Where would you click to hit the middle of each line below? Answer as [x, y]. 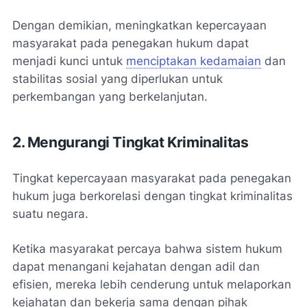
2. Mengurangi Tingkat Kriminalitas [131, 142]
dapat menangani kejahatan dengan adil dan [136, 266]
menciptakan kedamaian [194, 61]
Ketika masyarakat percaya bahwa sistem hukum [147, 248]
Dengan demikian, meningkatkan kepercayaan [139, 25]
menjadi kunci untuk [69, 61]
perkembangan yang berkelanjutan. [110, 96]
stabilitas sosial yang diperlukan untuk [118, 78]
